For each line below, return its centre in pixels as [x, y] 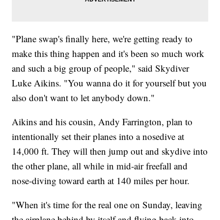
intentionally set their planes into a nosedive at [98, 136]
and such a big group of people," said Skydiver [101, 68]
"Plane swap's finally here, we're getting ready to [102, 38]
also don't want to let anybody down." [83, 97]
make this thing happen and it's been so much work [108, 53]
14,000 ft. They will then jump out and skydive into [110, 151]
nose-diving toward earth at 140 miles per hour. [101, 180]
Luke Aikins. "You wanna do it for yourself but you [110, 82]
